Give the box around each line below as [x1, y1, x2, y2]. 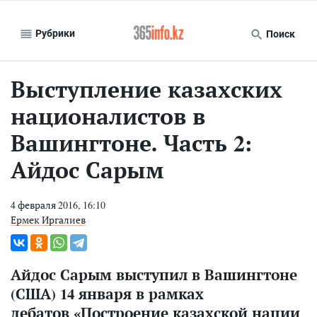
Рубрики [33, 27, 75, 39]
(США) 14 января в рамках [11, 284, 204, 304]
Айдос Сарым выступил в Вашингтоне [11, 265, 297, 284]
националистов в [11, 101, 205, 131]
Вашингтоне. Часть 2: [11, 128, 253, 158]
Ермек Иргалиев [11, 213, 86, 226]
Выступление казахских [11, 74, 282, 104]
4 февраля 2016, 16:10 [11, 198, 105, 212]
